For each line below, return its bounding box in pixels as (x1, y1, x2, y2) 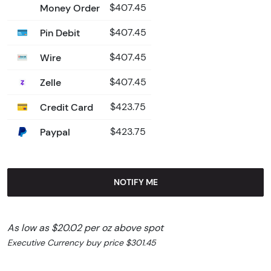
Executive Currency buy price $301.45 (7, 237, 156, 248)
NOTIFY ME (113, 176, 158, 188)
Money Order (38, 1, 100, 14)
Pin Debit (38, 26, 80, 39)
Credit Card (38, 100, 93, 113)
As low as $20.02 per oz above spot (7, 221, 163, 233)
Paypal (38, 125, 70, 138)
